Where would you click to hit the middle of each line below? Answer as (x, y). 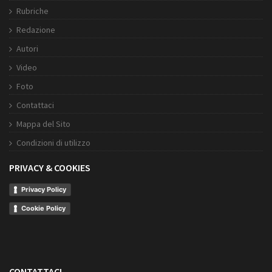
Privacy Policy (44, 190)
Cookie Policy (43, 209)
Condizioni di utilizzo (53, 143)
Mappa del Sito (43, 124)
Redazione (36, 30)
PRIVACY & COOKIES (50, 168)
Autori (27, 49)
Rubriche (32, 11)
